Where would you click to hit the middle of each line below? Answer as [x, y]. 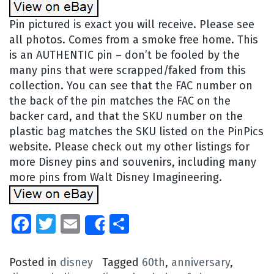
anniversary [201, 262]
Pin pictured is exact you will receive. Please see [132, 24]
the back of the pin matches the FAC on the [120, 101]
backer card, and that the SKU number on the [126, 116]
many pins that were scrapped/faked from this [128, 70]
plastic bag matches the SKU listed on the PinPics [136, 131]
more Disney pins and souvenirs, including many [133, 162]
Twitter [87, 224]
